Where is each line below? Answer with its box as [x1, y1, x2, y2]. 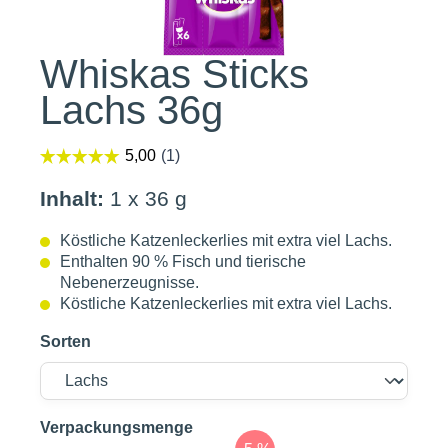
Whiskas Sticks [40, 52, 309, 96]
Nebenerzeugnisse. [60, 274, 199, 291]
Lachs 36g [40, 88, 223, 132]
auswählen [192, 418, 278, 435]
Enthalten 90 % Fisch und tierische [60, 253, 306, 270]
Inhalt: [40, 187, 104, 210]
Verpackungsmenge [40, 419, 193, 436]
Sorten [40, 333, 91, 350]
